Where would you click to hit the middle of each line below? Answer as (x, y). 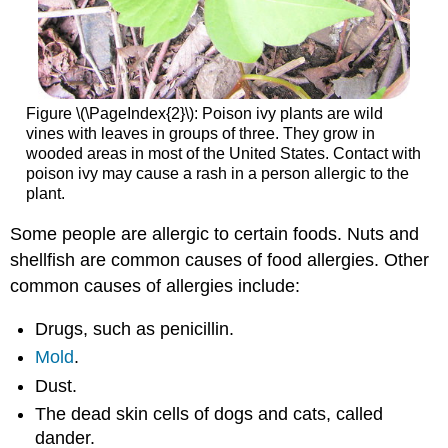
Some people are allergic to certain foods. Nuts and (215, 234)
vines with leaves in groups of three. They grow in (200, 133)
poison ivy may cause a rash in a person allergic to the (217, 173)
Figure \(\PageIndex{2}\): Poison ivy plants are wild (204, 113)
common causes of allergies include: (155, 286)
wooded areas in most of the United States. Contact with (223, 153)
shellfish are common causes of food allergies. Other (220, 260)
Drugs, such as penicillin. (135, 329)
